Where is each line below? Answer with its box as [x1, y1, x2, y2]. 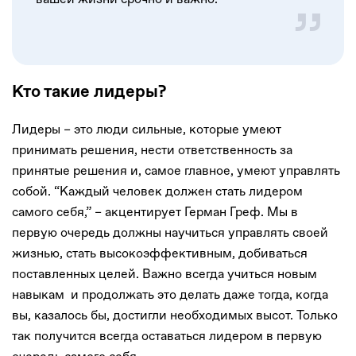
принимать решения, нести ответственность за [12, 142, 292, 158]
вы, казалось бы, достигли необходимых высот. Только [12, 308, 338, 323]
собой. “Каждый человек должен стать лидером [12, 184, 303, 199]
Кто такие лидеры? [12, 83, 166, 101]
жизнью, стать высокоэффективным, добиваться [12, 246, 308, 261]
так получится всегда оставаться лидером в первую [12, 328, 322, 344]
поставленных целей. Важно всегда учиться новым [12, 266, 317, 282]
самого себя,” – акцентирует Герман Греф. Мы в [12, 204, 298, 220]
